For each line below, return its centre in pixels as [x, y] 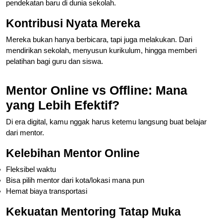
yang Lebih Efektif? [63, 105]
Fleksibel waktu [31, 169]
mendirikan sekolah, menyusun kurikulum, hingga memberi [101, 50]
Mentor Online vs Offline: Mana [97, 90]
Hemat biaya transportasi [47, 191]
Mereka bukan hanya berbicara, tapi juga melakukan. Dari [99, 39]
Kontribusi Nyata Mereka [73, 23]
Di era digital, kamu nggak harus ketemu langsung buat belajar [106, 121]
